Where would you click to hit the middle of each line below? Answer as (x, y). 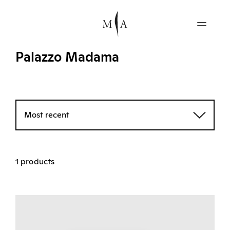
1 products (35, 161)
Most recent (47, 115)
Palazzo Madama (67, 57)
